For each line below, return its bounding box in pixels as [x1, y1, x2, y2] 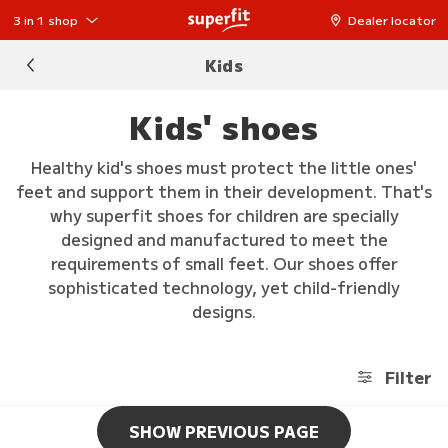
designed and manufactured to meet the [60, 227, 388, 251]
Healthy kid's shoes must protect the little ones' [31, 155, 417, 179]
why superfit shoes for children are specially [49, 203, 399, 227]
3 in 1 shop [12, 11, 78, 28]
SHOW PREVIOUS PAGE [129, 419, 319, 443]
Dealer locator [348, 11, 436, 28]
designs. [192, 299, 256, 323]
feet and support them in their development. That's [16, 179, 432, 203]
